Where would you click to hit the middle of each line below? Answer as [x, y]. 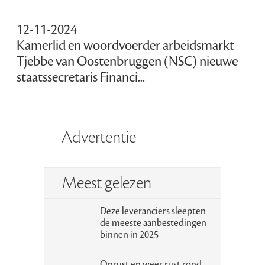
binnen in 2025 [129, 235]
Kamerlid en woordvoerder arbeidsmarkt [126, 46]
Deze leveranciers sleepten [153, 211]
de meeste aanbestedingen [153, 223]
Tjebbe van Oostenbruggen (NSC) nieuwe [127, 62]
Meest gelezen [107, 182]
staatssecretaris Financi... [81, 78]
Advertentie [99, 137]
